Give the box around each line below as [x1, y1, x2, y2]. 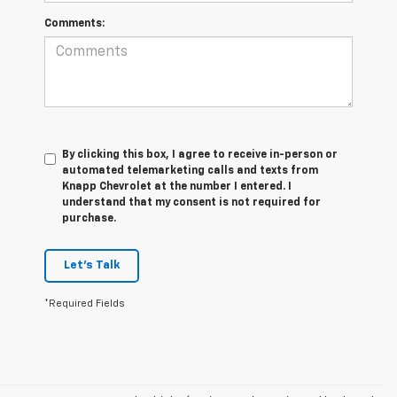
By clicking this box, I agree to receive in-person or [62, 150, 338, 161]
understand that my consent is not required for [62, 198, 321, 209]
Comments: [44, 19, 105, 30]
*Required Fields [44, 299, 125, 309]
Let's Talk [64, 260, 120, 272]
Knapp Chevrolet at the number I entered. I [62, 182, 292, 193]
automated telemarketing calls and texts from [62, 166, 318, 177]
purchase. [62, 214, 116, 225]
